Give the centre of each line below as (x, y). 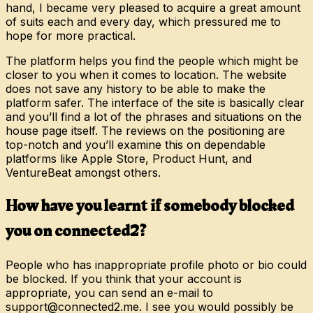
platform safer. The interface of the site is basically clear (155, 102)
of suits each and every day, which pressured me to (143, 21)
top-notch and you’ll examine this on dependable (136, 144)
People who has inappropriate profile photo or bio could (156, 264)
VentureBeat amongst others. (83, 172)
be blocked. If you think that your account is (124, 278)
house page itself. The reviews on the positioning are (145, 130)
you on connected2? (76, 231)
